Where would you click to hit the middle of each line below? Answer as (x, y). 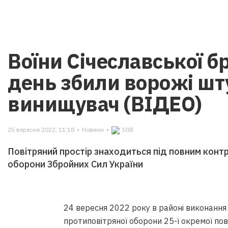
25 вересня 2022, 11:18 (41, 130)
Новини (93, 130)
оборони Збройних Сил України (75, 164)
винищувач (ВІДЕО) (105, 104)
